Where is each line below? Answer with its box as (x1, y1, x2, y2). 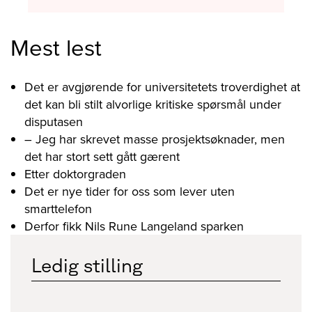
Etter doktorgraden (24, 164, 126, 182)
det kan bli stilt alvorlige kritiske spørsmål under (24, 95, 281, 113)
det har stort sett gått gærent (24, 147, 180, 165)
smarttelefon (24, 199, 92, 217)
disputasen (24, 112, 83, 130)
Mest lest (10, 30, 102, 63)
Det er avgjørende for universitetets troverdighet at (24, 77, 300, 95)
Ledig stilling (31, 253, 143, 276)
